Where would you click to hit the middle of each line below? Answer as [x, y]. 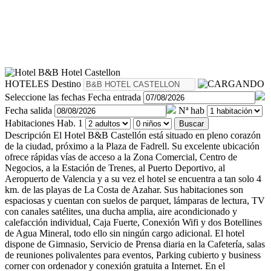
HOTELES [27, 83]
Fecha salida [28, 110]
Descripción [28, 135]
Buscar [191, 123]
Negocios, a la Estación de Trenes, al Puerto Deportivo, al [115, 168]
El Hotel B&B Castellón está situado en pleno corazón [157, 135]
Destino [66, 83]
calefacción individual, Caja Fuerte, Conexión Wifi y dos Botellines [133, 222]
